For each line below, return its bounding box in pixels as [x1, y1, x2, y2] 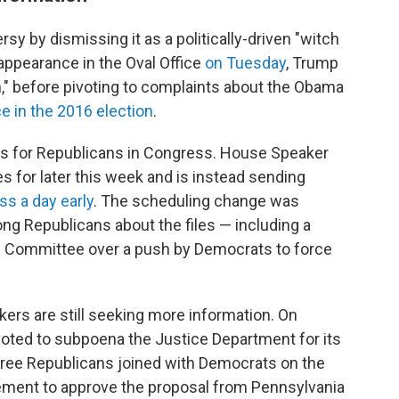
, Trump [286, 53, 338, 72]
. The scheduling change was [94, 191, 299, 210]
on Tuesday [205, 53, 286, 72]
